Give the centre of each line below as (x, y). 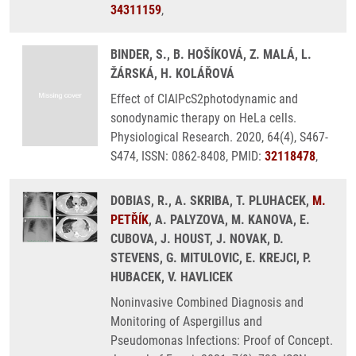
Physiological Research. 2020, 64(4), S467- (219, 137)
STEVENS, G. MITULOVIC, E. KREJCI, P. (211, 258)
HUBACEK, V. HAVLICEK (172, 277)
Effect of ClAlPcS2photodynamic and (204, 99)
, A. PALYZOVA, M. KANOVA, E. (229, 220)
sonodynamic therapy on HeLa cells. (203, 118)
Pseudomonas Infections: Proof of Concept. (222, 341)
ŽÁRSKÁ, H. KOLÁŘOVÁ (172, 74)
